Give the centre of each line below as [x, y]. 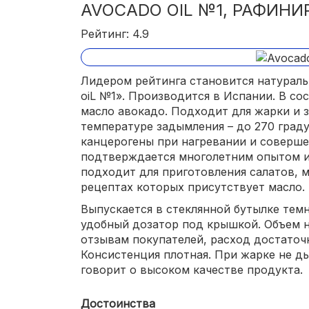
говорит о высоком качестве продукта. [192, 269]
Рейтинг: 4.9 [115, 34]
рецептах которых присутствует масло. [193, 187]
